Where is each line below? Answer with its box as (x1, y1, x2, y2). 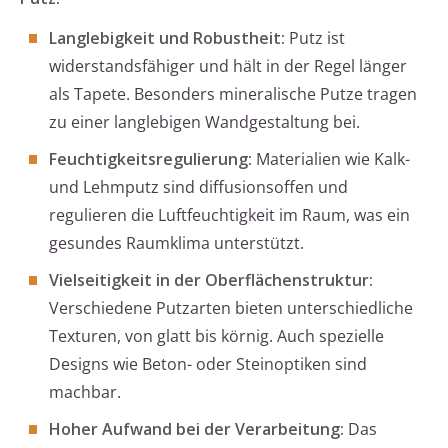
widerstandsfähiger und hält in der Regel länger (49, 55, 407, 78)
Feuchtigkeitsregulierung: (49, 148, 252, 171)
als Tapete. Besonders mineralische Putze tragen (49, 83, 417, 106)
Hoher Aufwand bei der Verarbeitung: (49, 418, 344, 441)
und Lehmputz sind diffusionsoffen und (49, 176, 348, 199)
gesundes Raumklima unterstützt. (49, 232, 304, 255)
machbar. (49, 381, 121, 404)
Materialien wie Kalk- (252, 148, 410, 171)
